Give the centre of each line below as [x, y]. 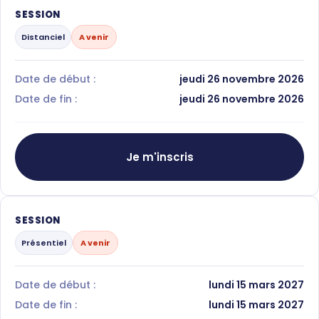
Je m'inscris [159, 157]
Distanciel [43, 37]
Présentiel [44, 242]
